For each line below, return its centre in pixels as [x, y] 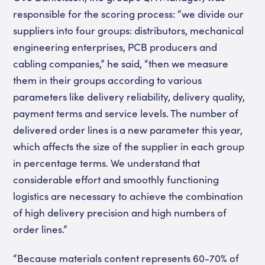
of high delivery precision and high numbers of [120, 212]
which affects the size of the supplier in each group [129, 146]
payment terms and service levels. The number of [126, 113]
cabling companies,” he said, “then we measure [121, 63]
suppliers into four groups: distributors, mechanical [129, 30]
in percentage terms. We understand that [107, 163]
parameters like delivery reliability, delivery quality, [129, 96]
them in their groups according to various [108, 80]
